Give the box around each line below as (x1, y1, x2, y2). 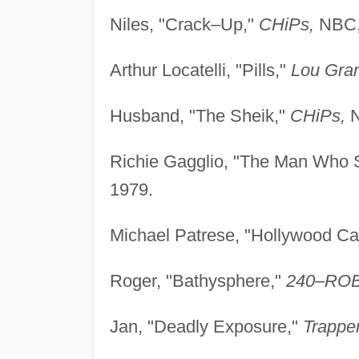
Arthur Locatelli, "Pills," (109, 59, 291, 80)
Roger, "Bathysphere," (109, 270, 286, 291)
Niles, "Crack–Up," (109, 14, 259, 34)
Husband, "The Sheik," (109, 105, 290, 126)
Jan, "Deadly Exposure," (109, 316, 303, 337)
